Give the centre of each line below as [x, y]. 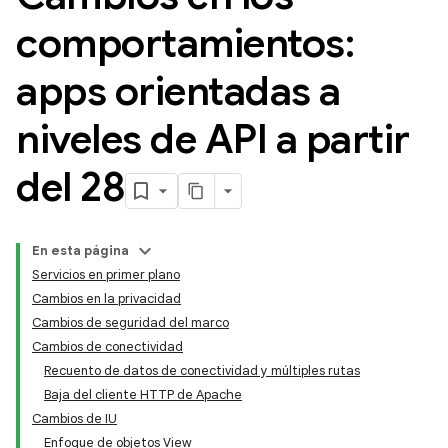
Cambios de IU [74, 418]
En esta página [80, 250]
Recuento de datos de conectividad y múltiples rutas [202, 370]
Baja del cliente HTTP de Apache [143, 394]
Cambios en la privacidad [106, 298]
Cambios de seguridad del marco [130, 322]
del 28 [70, 187]
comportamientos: [185, 43]
